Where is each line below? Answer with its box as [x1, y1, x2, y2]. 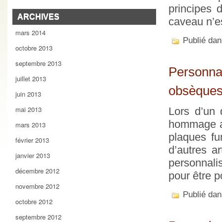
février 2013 [15, 135, 49, 145]
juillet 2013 [15, 74, 46, 83]
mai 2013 [15, 105, 42, 114]
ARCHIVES [17, 12, 59, 21]
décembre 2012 [15, 166, 59, 175]
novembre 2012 [15, 181, 59, 191]
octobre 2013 [15, 43, 53, 53]
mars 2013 [15, 120, 46, 129]
